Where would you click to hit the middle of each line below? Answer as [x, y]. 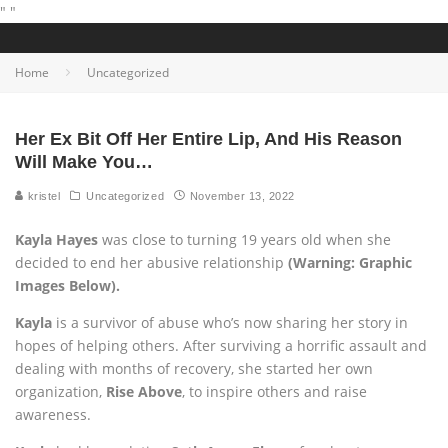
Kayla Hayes [56, 239]
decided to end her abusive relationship [151, 262]
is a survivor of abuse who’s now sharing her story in [230, 322]
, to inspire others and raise [274, 391]
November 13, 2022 [242, 196]
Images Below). [67, 285]
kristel [42, 196]
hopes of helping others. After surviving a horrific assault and [221, 345]
